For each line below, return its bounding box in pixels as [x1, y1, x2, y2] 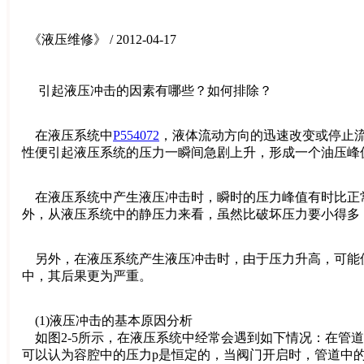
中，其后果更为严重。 [22, 268, 152, 283]
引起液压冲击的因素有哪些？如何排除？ [22, 83, 272, 97]
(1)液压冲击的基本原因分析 [22, 313, 193, 327]
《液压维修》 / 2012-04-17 [28, 32, 176, 46]
